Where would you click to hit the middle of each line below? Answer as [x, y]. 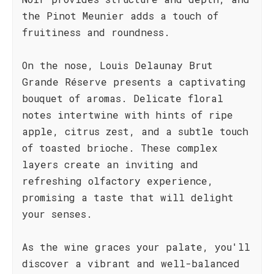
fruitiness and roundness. [96, 32]
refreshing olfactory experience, [118, 181]
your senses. [57, 214]
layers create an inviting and [110, 164]
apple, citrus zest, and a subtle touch [135, 131]
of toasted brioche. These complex [120, 148]
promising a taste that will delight [128, 197]
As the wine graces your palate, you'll [136, 247]
